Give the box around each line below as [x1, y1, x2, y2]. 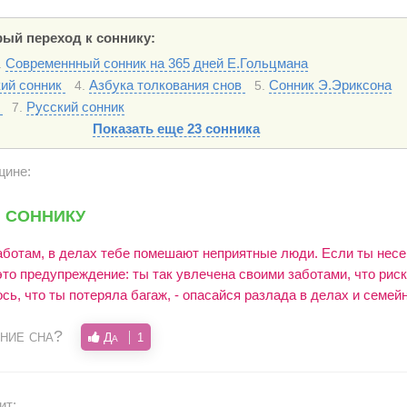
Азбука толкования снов [89, 77, 245, 93]
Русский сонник [26, 99, 124, 114]
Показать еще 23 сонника [92, 121, 260, 136]
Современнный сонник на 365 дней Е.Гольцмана [5, 55, 308, 71]
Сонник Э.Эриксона [269, 77, 392, 93]
